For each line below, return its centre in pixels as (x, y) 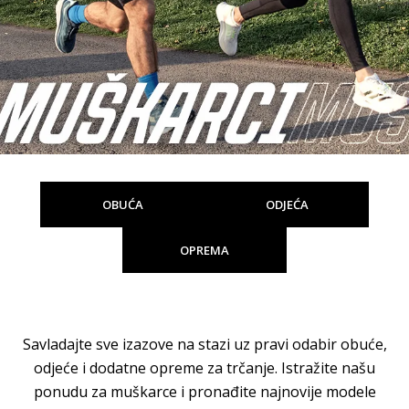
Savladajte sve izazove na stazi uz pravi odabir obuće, (204, 345)
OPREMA (204, 251)
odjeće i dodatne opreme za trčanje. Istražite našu (204, 368)
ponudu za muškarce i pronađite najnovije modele (204, 392)
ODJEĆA (287, 205)
